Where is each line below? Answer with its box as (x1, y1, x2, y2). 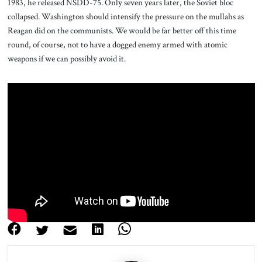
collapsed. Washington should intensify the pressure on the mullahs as (7, 11, 244, 23)
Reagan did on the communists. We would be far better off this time (7, 25, 236, 37)
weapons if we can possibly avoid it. (7, 53, 126, 65)
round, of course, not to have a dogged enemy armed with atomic (7, 39, 227, 51)
